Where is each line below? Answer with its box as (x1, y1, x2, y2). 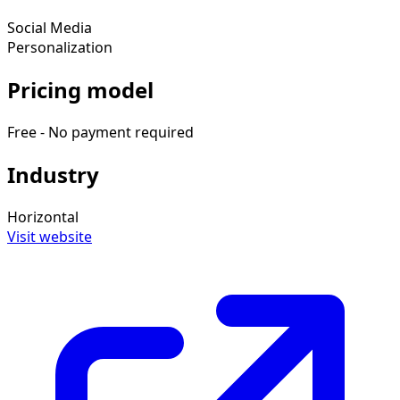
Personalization (7, 37, 112, 58)
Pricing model (7, 74, 154, 104)
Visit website (7, 226, 92, 246)
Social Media (7, 18, 92, 38)
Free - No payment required (7, 121, 194, 142)
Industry (7, 159, 99, 189)
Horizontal (7, 206, 79, 227)
